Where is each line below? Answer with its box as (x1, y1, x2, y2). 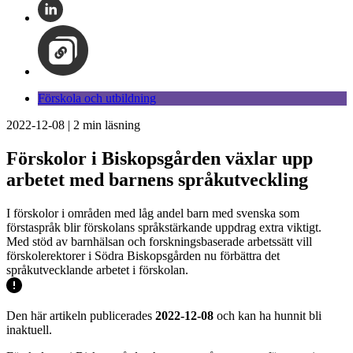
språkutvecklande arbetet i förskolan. (6, 262, 188, 277)
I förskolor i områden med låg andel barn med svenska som (6, 206, 299, 220)
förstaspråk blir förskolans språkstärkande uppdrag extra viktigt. (6, 220, 321, 234)
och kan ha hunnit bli (214, 308, 321, 322)
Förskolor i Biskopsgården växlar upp (6, 147, 313, 169)
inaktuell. (6, 322, 52, 336)
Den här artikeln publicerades (6, 308, 155, 322)
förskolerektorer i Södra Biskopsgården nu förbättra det (6, 248, 280, 262)
